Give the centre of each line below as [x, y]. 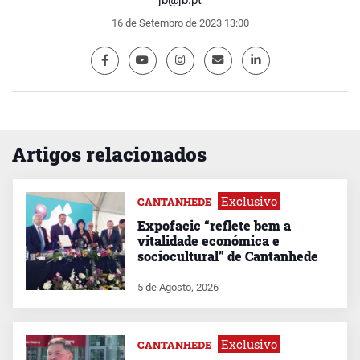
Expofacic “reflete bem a [214, 225]
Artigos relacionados [109, 154]
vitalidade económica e [208, 240]
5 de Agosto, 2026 [178, 288]
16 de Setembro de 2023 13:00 [180, 22]
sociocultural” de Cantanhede [227, 256]
